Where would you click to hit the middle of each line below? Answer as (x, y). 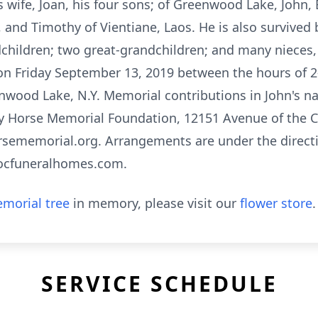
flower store (276, 203)
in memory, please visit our (155, 203)
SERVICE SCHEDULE (159, 284)
